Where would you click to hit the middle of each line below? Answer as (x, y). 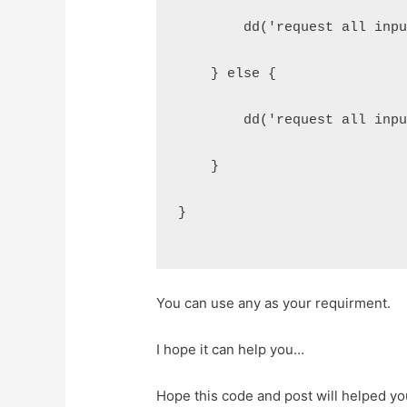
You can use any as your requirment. (274, 303)
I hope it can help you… (231, 350)
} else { (228, 74)
